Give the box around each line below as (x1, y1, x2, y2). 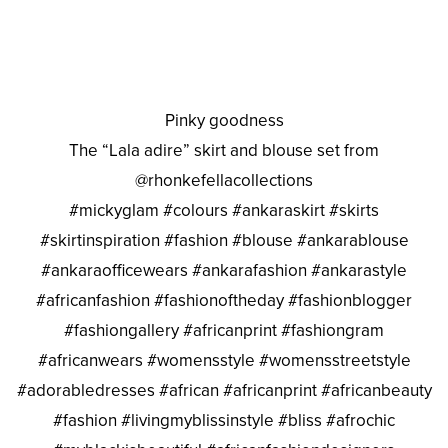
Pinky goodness (164, 109, 284, 131)
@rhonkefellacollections (135, 169, 313, 191)
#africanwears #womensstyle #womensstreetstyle (37, 349, 411, 371)
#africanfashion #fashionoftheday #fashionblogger (36, 289, 412, 311)
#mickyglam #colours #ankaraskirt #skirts (69, 199, 379, 221)
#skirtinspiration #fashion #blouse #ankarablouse (39, 229, 409, 251)
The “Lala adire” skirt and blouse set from (69, 139, 379, 161)
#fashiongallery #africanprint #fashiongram (64, 319, 384, 341)
